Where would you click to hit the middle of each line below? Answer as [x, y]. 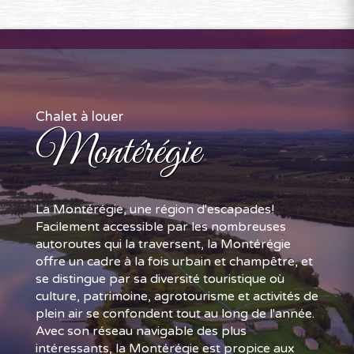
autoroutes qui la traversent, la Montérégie [163, 244]
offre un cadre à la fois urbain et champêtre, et [174, 262]
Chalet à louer [79, 117]
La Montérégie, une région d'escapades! [155, 209]
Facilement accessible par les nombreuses [161, 227]
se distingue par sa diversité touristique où [160, 279]
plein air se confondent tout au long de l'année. [175, 314]
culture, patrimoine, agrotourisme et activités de [177, 296]
